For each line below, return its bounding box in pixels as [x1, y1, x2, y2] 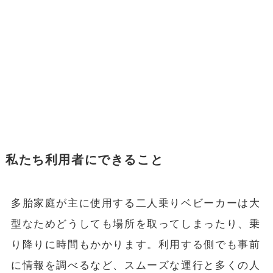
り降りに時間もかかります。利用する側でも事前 [10, 239, 261, 251]
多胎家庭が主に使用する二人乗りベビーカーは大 [10, 197, 261, 210]
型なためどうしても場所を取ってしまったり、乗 [10, 218, 261, 230]
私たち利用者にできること [5, 153, 164, 167]
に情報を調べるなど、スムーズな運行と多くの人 [10, 260, 261, 272]
